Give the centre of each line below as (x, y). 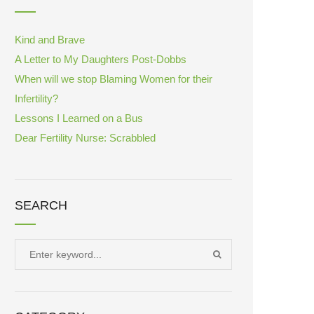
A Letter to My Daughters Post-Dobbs (101, 59)
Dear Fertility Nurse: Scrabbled (85, 138)
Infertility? (36, 98)
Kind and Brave (50, 40)
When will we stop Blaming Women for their (114, 79)
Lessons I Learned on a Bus (79, 118)
